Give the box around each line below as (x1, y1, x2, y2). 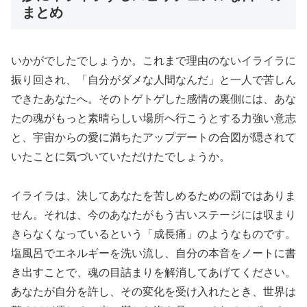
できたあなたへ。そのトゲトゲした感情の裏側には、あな (11, 93, 296, 105)
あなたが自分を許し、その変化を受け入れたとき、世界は (11, 285, 296, 297)
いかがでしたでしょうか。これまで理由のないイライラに (11, 54, 296, 66)
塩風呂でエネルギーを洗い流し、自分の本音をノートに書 (11, 247, 296, 259)
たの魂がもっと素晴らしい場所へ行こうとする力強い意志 (11, 112, 296, 124)
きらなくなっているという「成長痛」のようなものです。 (11, 228, 296, 240)
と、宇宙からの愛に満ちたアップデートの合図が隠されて (11, 131, 296, 143)
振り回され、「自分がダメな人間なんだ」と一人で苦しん (11, 73, 296, 86)
